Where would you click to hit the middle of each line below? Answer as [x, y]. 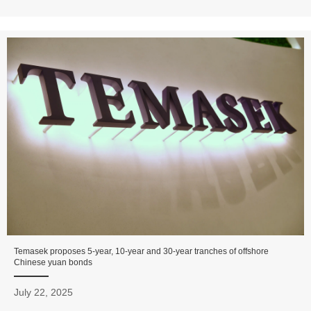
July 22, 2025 [43, 293]
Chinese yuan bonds [53, 263]
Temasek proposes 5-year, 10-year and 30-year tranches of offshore [141, 252]
